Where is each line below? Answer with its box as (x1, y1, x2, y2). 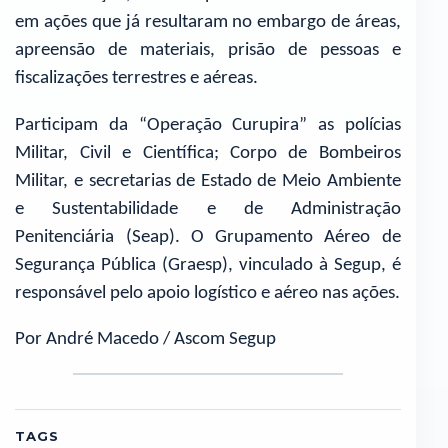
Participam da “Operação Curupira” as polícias (15, 115, 401, 135)
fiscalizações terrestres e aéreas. (15, 68, 259, 88)
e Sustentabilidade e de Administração (15, 199, 401, 219)
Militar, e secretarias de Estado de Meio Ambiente (15, 171, 401, 191)
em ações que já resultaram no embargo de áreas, (15, 12, 401, 32)
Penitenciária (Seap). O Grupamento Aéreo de (15, 227, 401, 247)
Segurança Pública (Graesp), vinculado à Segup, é (15, 255, 401, 275)
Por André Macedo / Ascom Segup (15, 330, 277, 350)
